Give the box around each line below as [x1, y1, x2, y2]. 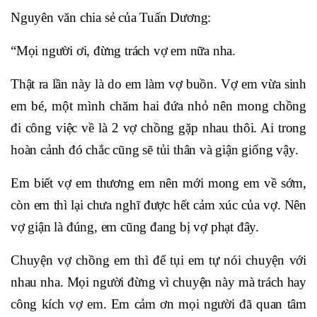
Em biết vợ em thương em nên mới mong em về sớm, [11, 175, 306, 190]
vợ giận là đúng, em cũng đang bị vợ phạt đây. [11, 219, 259, 234]
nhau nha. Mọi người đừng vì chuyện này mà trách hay [11, 274, 306, 289]
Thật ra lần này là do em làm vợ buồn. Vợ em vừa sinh [11, 76, 306, 91]
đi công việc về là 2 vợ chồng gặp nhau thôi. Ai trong [11, 120, 306, 135]
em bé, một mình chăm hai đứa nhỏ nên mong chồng [11, 98, 306, 113]
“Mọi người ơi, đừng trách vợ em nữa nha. [11, 42, 236, 58]
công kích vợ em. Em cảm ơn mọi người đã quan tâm [11, 296, 306, 311]
